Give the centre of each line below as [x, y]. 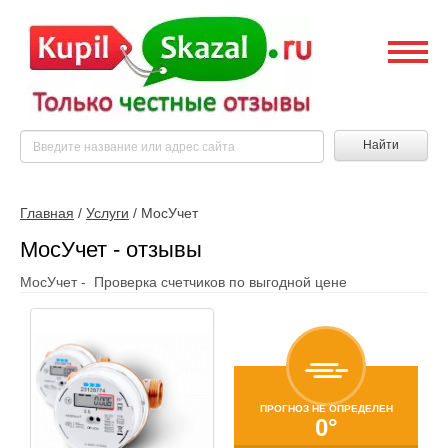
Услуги [107, 213]
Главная [47, 213]
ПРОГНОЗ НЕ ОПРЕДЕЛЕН [326, 408]
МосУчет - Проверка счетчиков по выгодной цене [183, 282]
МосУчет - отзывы [111, 249]
